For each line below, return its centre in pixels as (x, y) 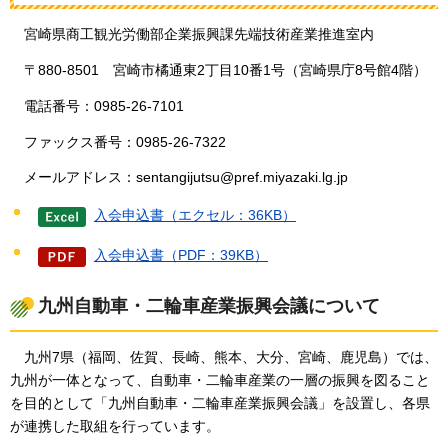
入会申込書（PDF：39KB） (181, 255)
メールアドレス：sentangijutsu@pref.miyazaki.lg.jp (185, 177)
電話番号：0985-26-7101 (103, 105)
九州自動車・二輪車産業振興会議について (209, 306)
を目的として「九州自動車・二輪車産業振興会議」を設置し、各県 (220, 403)
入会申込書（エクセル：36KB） (195, 215)
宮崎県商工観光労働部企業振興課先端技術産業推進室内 (198, 34)
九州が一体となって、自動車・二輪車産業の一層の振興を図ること (220, 380)
